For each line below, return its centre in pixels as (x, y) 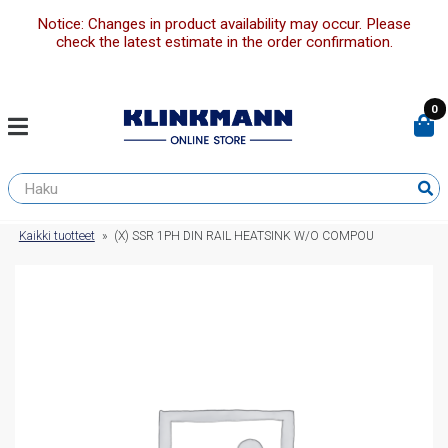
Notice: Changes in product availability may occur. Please (224, 24)
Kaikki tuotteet (56, 236)
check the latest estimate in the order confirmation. (224, 42)
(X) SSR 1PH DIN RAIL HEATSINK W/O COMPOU (244, 236)
